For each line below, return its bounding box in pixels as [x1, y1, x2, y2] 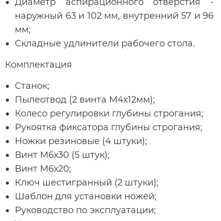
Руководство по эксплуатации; [15, 204, 156, 216]
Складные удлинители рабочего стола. [15, 37, 195, 49]
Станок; [15, 80, 49, 91]
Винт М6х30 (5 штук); [15, 149, 110, 160]
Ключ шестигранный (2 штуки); [15, 177, 158, 188]
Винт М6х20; [15, 163, 71, 174]
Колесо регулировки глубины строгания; [15, 108, 203, 119]
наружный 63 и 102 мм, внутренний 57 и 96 [15, 10, 214, 21]
